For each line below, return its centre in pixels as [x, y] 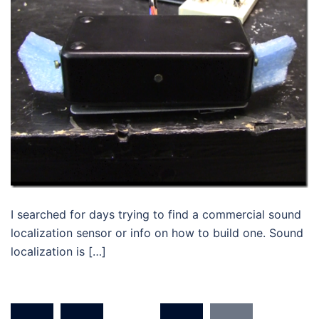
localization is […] [58, 251]
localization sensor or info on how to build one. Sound [157, 232]
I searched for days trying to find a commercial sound [156, 214]
